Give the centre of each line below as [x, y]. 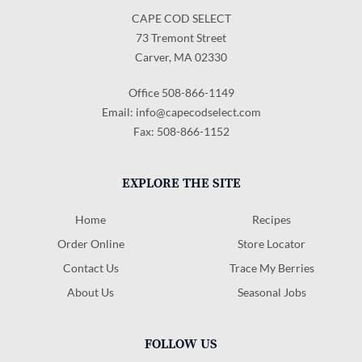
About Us [90, 292]
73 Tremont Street [181, 37]
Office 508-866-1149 [181, 92]
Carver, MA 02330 [181, 57]
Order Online [90, 243]
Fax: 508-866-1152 [181, 131]
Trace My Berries [271, 267]
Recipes [271, 219]
